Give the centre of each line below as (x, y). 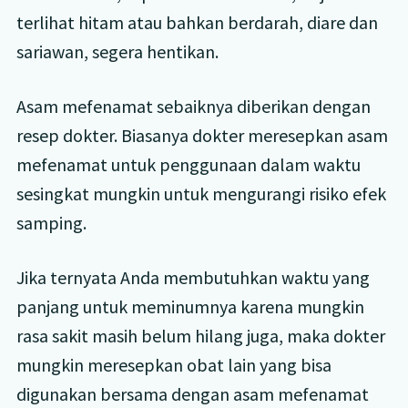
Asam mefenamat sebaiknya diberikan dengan (193, 106)
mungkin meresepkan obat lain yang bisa (173, 364)
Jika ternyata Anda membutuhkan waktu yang (193, 277)
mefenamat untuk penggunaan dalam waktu (188, 164)
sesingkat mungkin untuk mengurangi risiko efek (201, 193)
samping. (51, 222)
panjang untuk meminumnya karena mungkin (190, 306)
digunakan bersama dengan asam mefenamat (192, 393)
